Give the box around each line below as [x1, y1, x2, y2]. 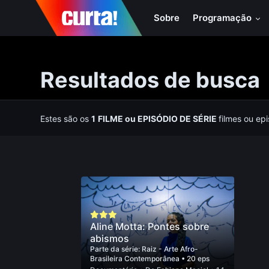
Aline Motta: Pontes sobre [89, 220, 209, 232]
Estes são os [40, 113, 92, 124]
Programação [193, 12, 255, 23]
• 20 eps [181, 254, 210, 263]
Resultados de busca [40, 67, 261, 93]
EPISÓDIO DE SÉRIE [136, 113, 219, 124]
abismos [89, 232, 129, 244]
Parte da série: [89, 244, 142, 253]
